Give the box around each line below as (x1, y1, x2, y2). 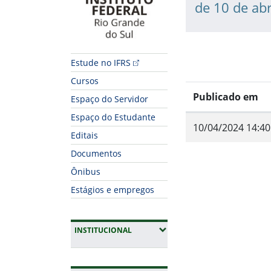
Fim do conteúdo (185, 192, 263, 205)
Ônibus (71, 166, 100, 178)
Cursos (71, 75, 99, 87)
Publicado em (193, 90, 258, 104)
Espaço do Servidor (71, 93, 148, 105)
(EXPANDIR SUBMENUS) (131, 224, 217, 235)
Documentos (71, 148, 122, 160)
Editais (71, 129, 98, 142)
